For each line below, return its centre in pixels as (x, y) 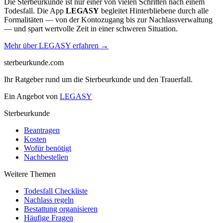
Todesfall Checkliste (56, 191)
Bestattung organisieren (61, 209)
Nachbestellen (46, 157)
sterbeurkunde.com (34, 63)
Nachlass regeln (49, 200)
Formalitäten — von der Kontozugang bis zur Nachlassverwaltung (108, 20)
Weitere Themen (30, 174)
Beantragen (42, 130)
